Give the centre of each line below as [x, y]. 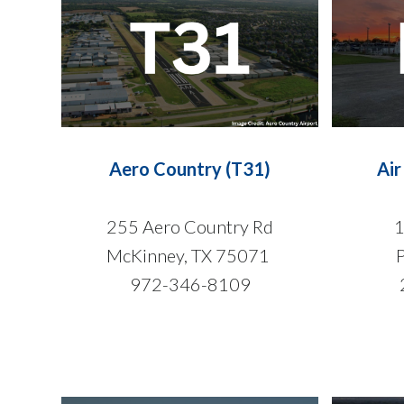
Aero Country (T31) [190, 168]
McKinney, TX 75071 [190, 255]
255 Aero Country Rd [190, 226]
